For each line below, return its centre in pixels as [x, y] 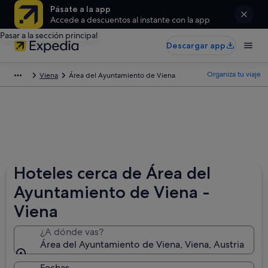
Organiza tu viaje [234, 74]
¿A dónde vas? [72, 232]
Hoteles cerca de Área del [112, 173]
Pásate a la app [80, 9]
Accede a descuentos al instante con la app [130, 20]
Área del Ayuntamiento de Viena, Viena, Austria [142, 244]
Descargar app [196, 45]
